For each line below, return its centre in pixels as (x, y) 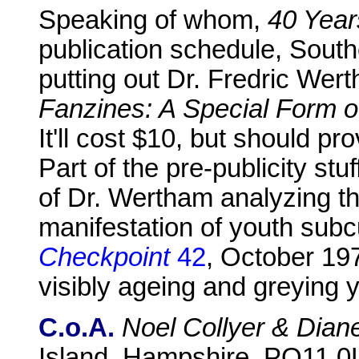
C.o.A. (77, 327)
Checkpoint (104, 258)
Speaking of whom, (153, 20)
